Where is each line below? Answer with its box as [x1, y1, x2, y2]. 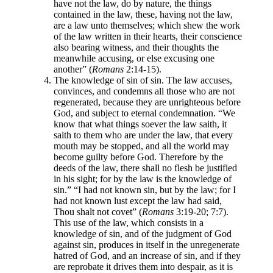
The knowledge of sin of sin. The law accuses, [54, 75, 232, 86]
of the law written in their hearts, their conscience [54, 31, 242, 42]
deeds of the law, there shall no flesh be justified [54, 163, 237, 174]
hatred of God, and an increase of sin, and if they [54, 250, 241, 261]
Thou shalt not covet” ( [54, 207, 142, 218]
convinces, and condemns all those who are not [54, 86, 235, 97]
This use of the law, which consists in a [54, 218, 204, 229]
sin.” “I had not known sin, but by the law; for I [54, 185, 236, 196]
